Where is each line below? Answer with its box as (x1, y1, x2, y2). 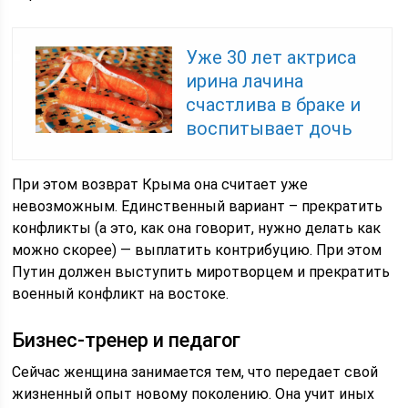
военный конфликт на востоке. (12, 285, 229, 302)
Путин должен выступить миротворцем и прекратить (12, 263, 391, 280)
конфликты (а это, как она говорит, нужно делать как (12, 219, 382, 237)
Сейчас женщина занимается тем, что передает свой (12, 363, 379, 381)
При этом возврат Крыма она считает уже (12, 176, 309, 193)
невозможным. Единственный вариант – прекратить (12, 198, 383, 215)
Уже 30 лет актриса (186, 46, 357, 68)
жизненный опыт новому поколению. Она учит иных (12, 385, 375, 403)
